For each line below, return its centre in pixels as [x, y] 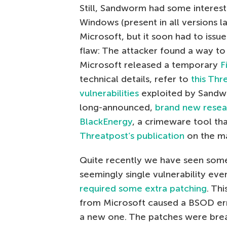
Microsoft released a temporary [150, 65]
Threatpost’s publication [132, 136]
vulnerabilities [109, 93]
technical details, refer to [135, 79]
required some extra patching [143, 188]
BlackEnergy [106, 122]
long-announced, [117, 107]
